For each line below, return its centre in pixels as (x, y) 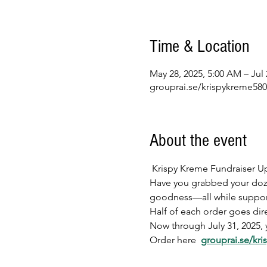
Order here (175, 240)
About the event (198, 141)
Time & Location (199, 46)
